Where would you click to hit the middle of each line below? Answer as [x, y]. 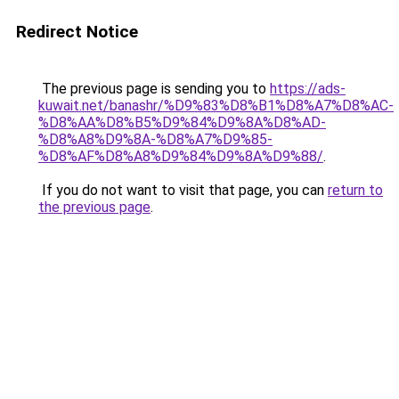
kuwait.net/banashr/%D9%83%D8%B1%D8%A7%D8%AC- [216, 106]
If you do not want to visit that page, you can [183, 190]
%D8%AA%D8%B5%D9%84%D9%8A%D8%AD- [182, 122]
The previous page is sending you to [154, 89]
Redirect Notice [77, 32]
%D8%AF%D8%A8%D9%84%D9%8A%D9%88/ [181, 156]
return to [355, 190]
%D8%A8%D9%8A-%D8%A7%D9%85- [155, 139]
